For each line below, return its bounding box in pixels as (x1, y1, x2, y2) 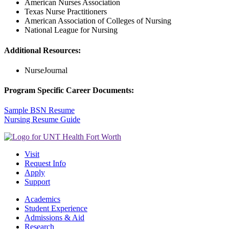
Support (25, 177, 50, 187)
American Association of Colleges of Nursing (25, 16, 171, 26)
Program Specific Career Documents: (4, 86, 134, 95)
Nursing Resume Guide (4, 115, 80, 124)
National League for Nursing (25, 26, 118, 35)
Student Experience (25, 204, 87, 213)
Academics (25, 195, 60, 204)
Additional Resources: (4, 45, 81, 55)
